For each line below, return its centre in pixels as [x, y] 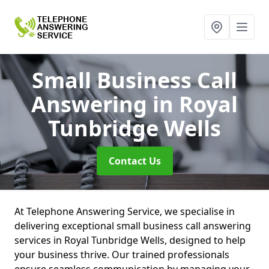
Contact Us [134, 161]
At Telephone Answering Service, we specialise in [125, 211]
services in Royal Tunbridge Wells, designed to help [130, 240]
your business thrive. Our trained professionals [122, 255]
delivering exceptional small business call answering [133, 226]
